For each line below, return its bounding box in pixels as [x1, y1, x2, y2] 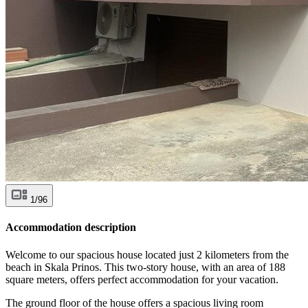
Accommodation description [5, 221, 136, 234]
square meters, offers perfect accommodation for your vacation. [5, 273, 278, 285]
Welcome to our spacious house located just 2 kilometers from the [5, 248, 289, 261]
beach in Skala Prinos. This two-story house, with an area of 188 [5, 261, 285, 273]
